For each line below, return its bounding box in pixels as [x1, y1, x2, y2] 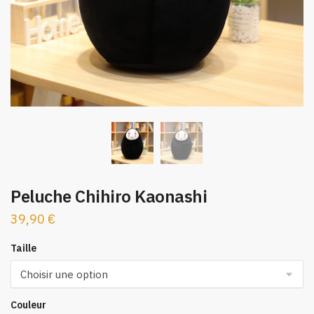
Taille [11, 242, 36, 255]
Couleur [11, 299, 46, 312]
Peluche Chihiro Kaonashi [11, 185, 207, 208]
